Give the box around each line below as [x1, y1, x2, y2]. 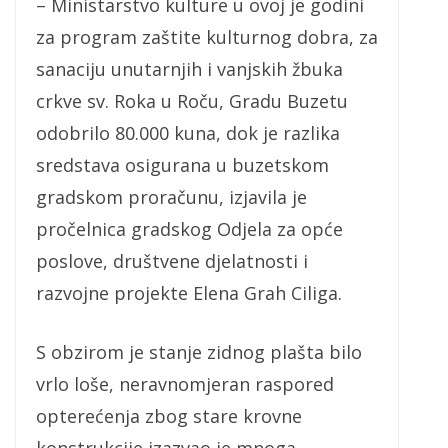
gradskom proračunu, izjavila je [36, 185, 307, 210]
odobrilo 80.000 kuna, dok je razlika [36, 121, 340, 146]
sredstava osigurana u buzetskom [36, 153, 329, 178]
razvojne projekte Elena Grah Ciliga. [36, 281, 342, 306]
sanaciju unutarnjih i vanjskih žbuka [36, 57, 343, 82]
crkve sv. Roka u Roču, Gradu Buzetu [36, 89, 348, 114]
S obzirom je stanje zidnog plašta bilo [36, 340, 362, 365]
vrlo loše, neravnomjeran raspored [36, 372, 334, 397]
